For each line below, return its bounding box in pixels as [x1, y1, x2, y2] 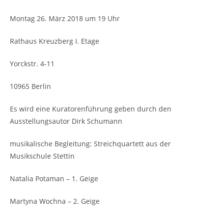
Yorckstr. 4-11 [10, 59, 55, 68]
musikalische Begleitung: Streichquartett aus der [10, 139, 171, 148]
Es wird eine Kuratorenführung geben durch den [10, 104, 171, 113]
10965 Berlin [10, 82, 51, 91]
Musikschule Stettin [10, 151, 75, 161]
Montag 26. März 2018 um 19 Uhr [10, 14, 120, 23]
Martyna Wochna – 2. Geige [10, 196, 100, 206]
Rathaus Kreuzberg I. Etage [10, 36, 99, 46]
